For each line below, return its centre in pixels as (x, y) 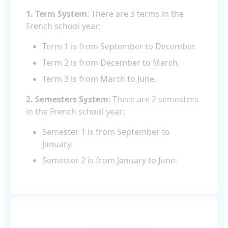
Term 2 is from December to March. (111, 62)
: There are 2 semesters (153, 99)
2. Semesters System (67, 99)
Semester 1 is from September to (106, 132)
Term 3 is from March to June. (99, 79)
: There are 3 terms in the (135, 13)
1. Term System (56, 13)
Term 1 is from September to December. (119, 46)
